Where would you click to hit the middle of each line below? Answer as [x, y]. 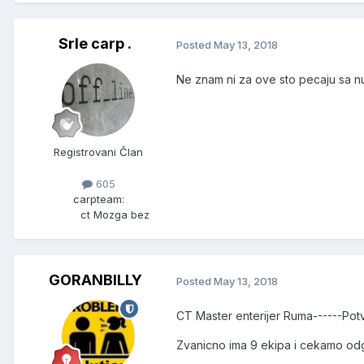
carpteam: [98, 199]
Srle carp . [95, 44]
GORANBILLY [95, 280]
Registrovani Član [98, 152]
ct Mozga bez [115, 215]
